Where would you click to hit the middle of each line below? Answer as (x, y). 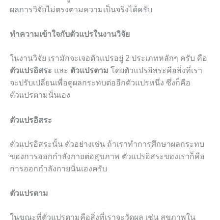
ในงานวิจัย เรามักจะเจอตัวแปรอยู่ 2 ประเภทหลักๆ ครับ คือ (109, 58)
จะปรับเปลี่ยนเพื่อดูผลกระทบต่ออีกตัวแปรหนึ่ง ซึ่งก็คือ (100, 83)
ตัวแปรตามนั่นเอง (40, 95)
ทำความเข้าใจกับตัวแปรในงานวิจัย (70, 34)
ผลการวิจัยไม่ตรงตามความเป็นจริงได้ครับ (81, 9)
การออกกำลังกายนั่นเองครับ (58, 168)
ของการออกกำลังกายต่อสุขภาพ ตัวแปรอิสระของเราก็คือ (107, 156)
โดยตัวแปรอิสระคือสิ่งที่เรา (155, 71)
